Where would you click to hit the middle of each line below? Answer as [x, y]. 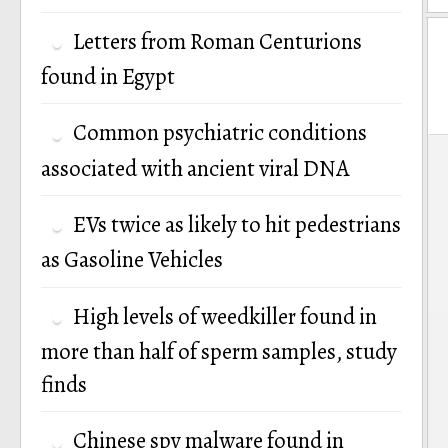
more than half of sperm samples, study [219, 351]
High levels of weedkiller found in [225, 316]
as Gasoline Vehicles [132, 260]
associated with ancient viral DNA [195, 168]
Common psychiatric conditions [220, 133]
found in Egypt [108, 76]
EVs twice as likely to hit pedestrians [237, 224]
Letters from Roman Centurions [217, 41]
